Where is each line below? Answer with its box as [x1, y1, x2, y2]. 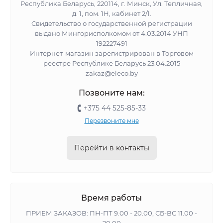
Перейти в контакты [74, 143, 149, 153]
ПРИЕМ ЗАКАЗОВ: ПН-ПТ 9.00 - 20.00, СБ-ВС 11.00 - [26, 209, 197, 218]
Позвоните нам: [78, 88, 145, 98]
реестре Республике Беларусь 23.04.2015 [43, 59, 180, 68]
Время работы [81, 193, 142, 203]
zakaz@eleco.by [85, 69, 138, 78]
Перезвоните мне [84, 117, 139, 125]
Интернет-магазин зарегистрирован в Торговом [29, 49, 194, 58]
